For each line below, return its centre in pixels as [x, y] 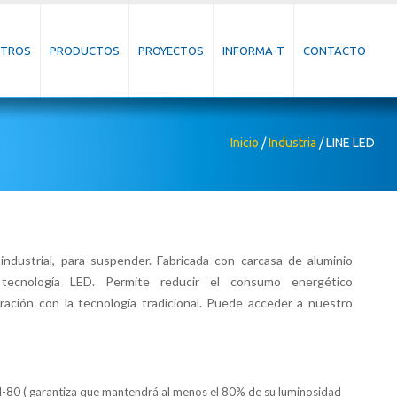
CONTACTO [335, 51]
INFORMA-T [253, 51]
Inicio [245, 143]
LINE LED [350, 143]
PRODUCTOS [85, 51]
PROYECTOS [171, 51]
